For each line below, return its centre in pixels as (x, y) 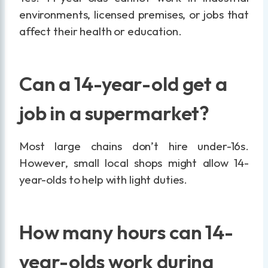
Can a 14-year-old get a (123, 83)
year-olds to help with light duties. (103, 180)
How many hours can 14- (127, 232)
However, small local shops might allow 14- (134, 163)
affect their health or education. (100, 31)
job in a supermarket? (115, 113)
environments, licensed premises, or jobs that (134, 15)
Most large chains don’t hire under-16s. (134, 146)
